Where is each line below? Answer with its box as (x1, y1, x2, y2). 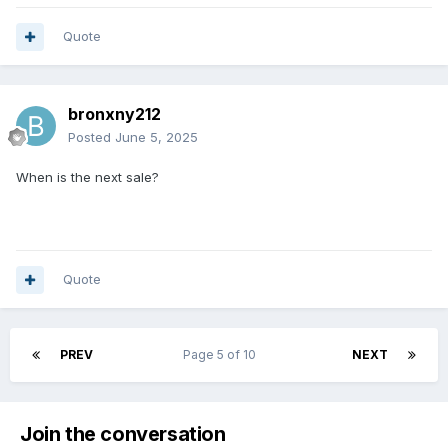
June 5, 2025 (115, 129, 198, 146)
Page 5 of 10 (183, 347, 262, 363)
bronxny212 (68, 104, 161, 125)
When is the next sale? (16, 169, 159, 186)
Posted (68, 129, 115, 146)
